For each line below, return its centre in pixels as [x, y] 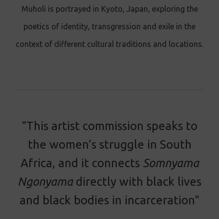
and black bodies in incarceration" [109, 200]
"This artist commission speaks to [109, 126]
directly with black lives [137, 181]
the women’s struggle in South [109, 144]
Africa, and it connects [81, 163]
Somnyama [171, 163]
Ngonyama [45, 181]
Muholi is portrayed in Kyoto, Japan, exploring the [109, 9]
